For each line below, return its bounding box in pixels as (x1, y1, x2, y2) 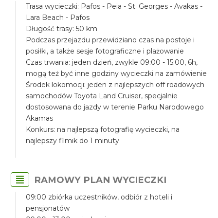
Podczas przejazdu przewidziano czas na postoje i (26, 36, 195, 44)
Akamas (26, 114, 54, 123)
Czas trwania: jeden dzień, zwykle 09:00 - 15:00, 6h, (26, 58, 198, 67)
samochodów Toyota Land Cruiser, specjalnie (26, 91, 178, 100)
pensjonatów (26, 204, 70, 213)
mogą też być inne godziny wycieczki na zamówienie (26, 69, 207, 78)
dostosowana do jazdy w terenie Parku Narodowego (26, 103, 204, 111)
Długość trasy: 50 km (26, 24, 98, 33)
